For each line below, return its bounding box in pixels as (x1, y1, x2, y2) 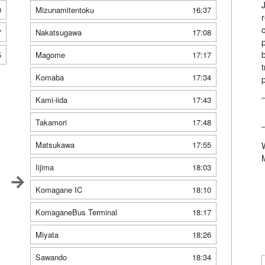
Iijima (35, 161, 54, 173)
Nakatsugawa (35, 27, 82, 38)
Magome (35, 49, 65, 61)
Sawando (35, 251, 67, 263)
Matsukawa (35, 139, 75, 151)
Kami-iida (35, 94, 67, 106)
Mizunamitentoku (35, 4, 94, 16)
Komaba (35, 72, 64, 83)
